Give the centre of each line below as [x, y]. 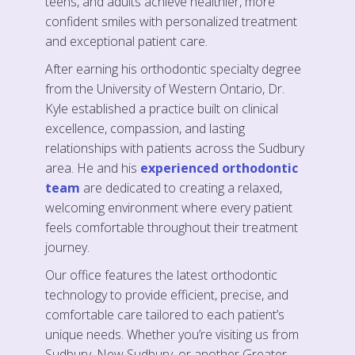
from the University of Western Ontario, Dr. [164, 88]
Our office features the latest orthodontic [161, 275]
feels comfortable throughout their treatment [171, 227]
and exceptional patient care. [126, 41]
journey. [67, 247]
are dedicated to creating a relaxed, [181, 187]
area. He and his [92, 168]
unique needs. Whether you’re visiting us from [172, 334]
